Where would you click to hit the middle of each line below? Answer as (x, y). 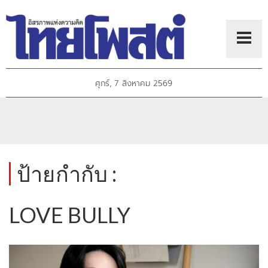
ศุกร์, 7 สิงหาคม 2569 (134, 84)
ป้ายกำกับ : (67, 174)
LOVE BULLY (70, 215)
